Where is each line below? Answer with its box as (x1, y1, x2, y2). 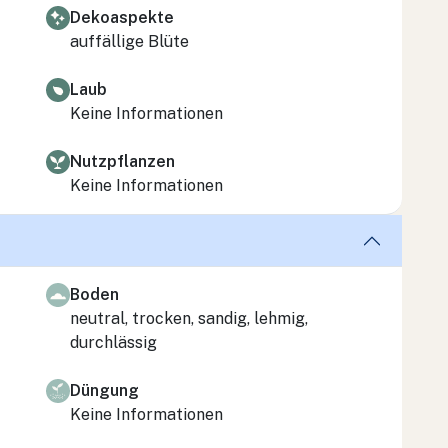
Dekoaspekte (70, 7, 174, 27)
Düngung (70, 380, 139, 400)
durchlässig (70, 332, 157, 352)
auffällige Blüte (70, 31, 189, 51)
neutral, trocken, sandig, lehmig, (70, 308, 308, 328)
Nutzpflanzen (70, 151, 175, 171)
